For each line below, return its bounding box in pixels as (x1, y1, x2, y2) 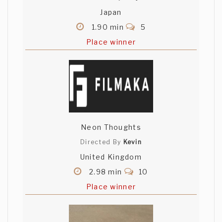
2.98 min (87, 167, 124, 176)
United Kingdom (80, 153, 142, 162)
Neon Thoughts (81, 123, 141, 132)
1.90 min (89, 23, 126, 32)
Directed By (80, 138, 123, 146)
